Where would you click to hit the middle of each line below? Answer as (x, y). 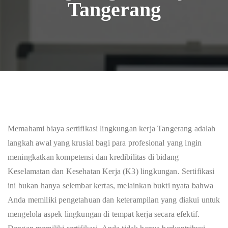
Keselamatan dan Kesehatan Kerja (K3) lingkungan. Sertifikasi (111, 171)
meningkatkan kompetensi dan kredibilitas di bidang (93, 157)
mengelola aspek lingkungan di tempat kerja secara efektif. (104, 214)
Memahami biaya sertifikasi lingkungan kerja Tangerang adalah (112, 129)
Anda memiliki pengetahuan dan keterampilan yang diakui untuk (114, 200)
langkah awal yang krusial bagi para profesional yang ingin (105, 143)
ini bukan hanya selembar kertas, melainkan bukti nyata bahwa (111, 186)
